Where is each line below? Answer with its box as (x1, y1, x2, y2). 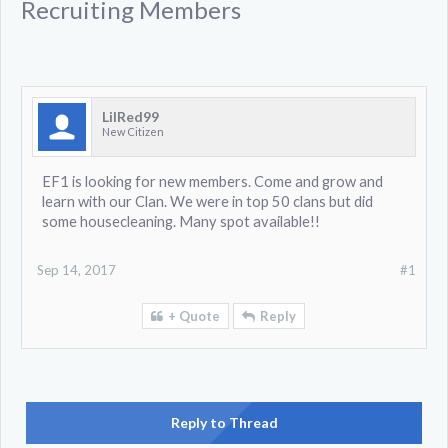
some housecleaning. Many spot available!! (42, 213, 320, 230)
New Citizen (102, 125, 164, 138)
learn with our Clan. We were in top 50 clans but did (42, 193, 373, 210)
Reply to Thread (170, 414, 278, 431)
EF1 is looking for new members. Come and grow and (42, 173, 383, 190)
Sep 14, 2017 (37, 262, 116, 278)
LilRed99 (102, 108, 159, 125)
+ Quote (168, 308, 220, 324)
